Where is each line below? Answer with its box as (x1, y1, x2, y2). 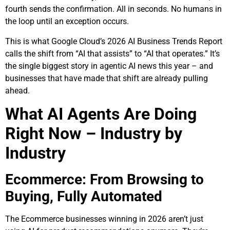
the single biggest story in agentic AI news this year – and (5, 61, 213, 71)
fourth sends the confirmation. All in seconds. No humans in (5, 4, 222, 14)
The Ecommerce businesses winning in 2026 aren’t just (5, 214, 203, 224)
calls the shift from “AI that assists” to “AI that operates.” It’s (5, 48, 220, 59)
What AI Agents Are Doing (5, 104, 197, 124)
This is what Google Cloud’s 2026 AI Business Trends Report (5, 36, 222, 46)
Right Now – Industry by (5, 124, 182, 144)
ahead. (5, 85, 30, 95)
